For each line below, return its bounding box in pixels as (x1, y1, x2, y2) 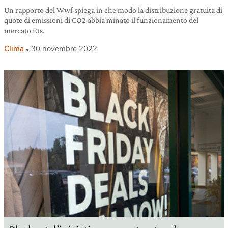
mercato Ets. (4, 25, 45, 35)
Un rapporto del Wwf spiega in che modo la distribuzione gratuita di (4, 5, 222, 14)
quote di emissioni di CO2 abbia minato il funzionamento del (4, 15, 198, 24)
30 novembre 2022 (31, 43, 97, 54)
